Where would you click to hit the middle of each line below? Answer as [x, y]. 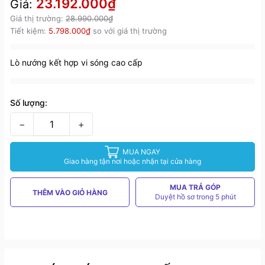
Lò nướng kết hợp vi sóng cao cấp [76, 63]
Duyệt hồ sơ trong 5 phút [195, 197]
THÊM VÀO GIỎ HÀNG [70, 193]
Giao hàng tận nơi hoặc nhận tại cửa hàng [132, 161]
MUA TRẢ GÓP [195, 188]
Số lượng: [29, 103]
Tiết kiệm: [29, 31]
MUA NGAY [141, 152]
